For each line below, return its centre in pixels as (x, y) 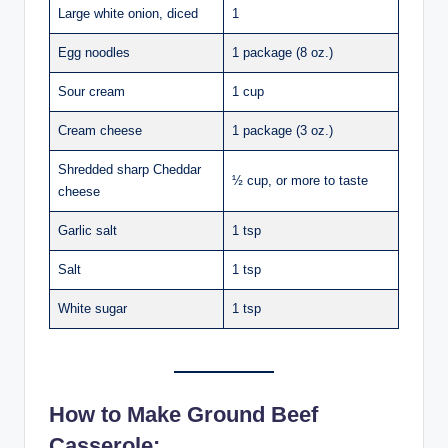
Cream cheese (100, 131)
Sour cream (91, 92)
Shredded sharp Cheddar (129, 170)
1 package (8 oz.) (282, 53)
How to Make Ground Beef (183, 414)
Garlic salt (87, 231)
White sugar (92, 309)
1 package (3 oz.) (282, 131)
